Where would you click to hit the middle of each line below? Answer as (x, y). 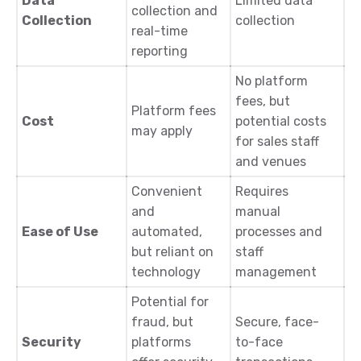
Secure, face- (277, 322)
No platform (272, 81)
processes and (279, 232)
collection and (174, 11)
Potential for (170, 302)
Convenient (167, 192)
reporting (160, 52)
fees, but (263, 102)
